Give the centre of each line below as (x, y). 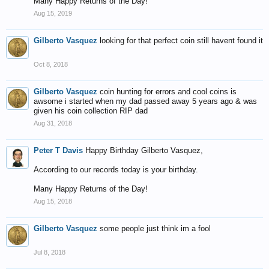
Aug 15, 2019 (53, 13)
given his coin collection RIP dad (91, 111)
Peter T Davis (58, 150)
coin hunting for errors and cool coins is (168, 92)
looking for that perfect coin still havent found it (181, 41)
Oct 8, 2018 (51, 64)
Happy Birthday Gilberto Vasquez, (144, 150)
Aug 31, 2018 (53, 123)
